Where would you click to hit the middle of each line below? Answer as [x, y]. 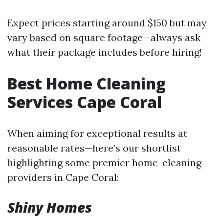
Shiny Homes [50, 207]
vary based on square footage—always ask [104, 37]
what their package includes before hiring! [105, 52]
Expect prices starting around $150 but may [107, 22]
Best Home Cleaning [87, 83]
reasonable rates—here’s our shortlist [94, 148]
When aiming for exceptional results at [97, 133]
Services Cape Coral [85, 102]
